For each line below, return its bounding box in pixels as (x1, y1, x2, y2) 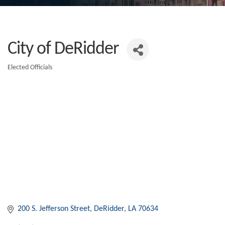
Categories (7, 70, 59, 84)
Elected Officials (8, 64, 52, 71)
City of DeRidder (8, 40, 119, 59)
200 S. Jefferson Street (18, 205, 90, 213)
